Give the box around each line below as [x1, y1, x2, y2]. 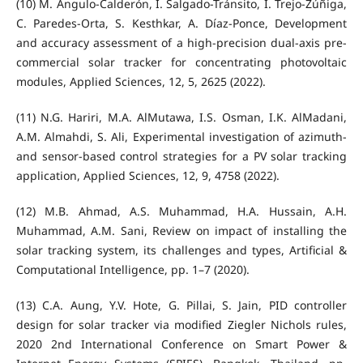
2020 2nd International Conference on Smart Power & [15, 336, 348, 352]
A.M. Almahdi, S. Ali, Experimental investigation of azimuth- [15, 129, 348, 145]
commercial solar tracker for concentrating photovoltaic [15, 54, 348, 70]
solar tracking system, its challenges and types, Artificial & [15, 242, 348, 258]
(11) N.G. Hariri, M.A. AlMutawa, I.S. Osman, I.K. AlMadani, [15, 109, 348, 126]
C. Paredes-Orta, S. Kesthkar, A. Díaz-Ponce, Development [15, 15, 348, 32]
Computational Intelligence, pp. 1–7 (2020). [15, 262, 250, 278]
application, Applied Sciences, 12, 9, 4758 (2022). [15, 168, 280, 184]
